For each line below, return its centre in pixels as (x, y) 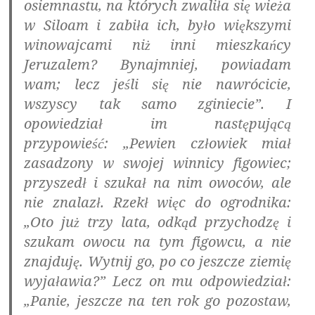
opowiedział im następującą (157, 124)
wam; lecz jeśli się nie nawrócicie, (157, 84)
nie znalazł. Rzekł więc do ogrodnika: (157, 202)
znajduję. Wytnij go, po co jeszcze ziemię (157, 262)
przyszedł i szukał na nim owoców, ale (157, 183)
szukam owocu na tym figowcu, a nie (157, 242)
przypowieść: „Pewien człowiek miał (157, 143)
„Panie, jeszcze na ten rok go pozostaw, (157, 301)
